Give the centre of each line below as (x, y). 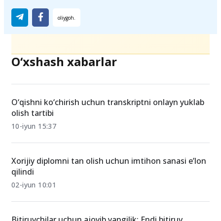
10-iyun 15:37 (34, 126)
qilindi (23, 172)
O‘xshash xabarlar (64, 61)
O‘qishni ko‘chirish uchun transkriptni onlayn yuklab (108, 102)
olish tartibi (33, 113)
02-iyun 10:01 (34, 185)
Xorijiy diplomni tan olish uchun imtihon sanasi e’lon (109, 161)
